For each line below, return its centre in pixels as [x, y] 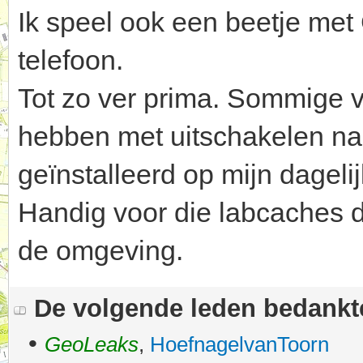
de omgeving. [100, 251]
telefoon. [70, 60]
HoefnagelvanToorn [239, 345]
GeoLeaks [92, 345]
